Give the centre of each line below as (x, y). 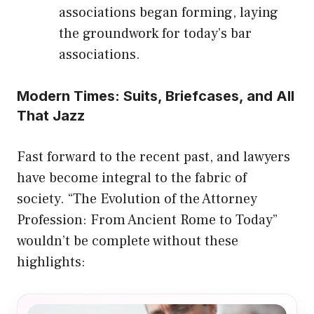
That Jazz (51, 116)
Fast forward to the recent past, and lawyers (153, 157)
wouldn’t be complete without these (128, 241)
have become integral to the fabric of (132, 178)
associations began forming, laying (169, 13)
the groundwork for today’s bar (155, 34)
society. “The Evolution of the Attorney (137, 199)
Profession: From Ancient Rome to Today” (147, 220)
